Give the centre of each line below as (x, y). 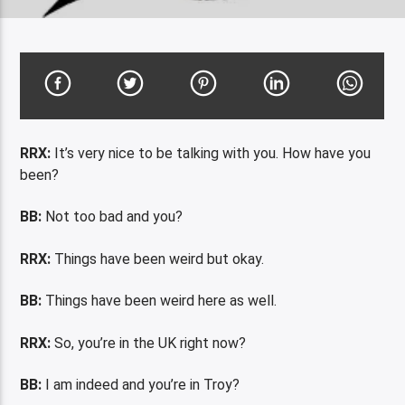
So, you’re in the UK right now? (149, 343)
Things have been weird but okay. (158, 259)
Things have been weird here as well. (160, 301)
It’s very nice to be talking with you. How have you (211, 153)
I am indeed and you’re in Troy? (141, 384)
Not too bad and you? (114, 217)
